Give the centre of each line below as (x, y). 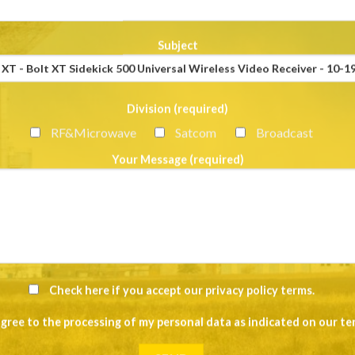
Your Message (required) (177, 159)
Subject (177, 45)
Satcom (196, 132)
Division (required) (177, 109)
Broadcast (284, 132)
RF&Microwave (94, 132)
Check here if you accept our (127, 290)
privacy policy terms (258, 290)
